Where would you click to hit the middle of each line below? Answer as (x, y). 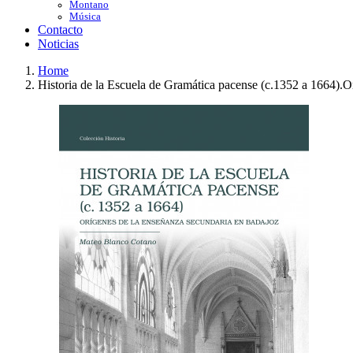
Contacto (60, 30)
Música (85, 17)
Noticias (58, 44)
